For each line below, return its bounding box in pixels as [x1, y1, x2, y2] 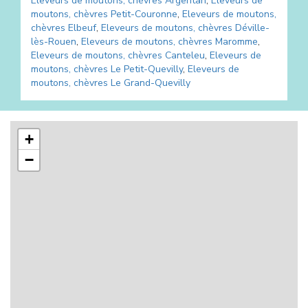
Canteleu [165, 48, 205, 62]
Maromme [215, 34, 258, 48]
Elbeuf [68, 21, 96, 34]
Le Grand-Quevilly [111, 76, 190, 89]
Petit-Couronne [111, 7, 177, 21]
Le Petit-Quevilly [111, 62, 183, 76]
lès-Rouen [31, 34, 76, 48]
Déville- [235, 21, 269, 34]
